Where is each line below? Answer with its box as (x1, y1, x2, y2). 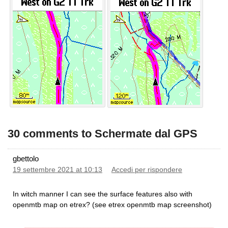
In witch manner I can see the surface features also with (13, 189, 192, 198)
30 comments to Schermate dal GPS (8, 127, 197, 140)
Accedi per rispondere (111, 165, 182, 174)
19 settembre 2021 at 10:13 (13, 165, 102, 174)
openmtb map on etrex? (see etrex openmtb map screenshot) (13, 200, 212, 209)
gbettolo (13, 154, 39, 163)
